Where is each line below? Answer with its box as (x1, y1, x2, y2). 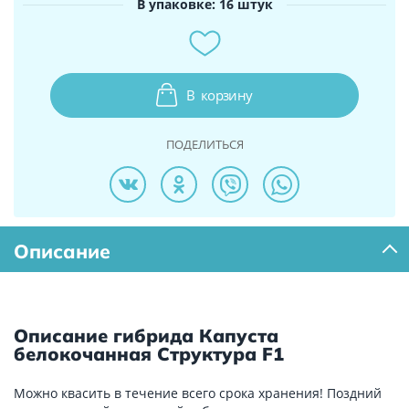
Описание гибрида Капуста (14, 324, 278, 348)
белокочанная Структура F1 (14, 342, 284, 366)
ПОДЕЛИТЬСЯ (165, 136, 244, 153)
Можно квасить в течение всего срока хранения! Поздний (14, 384, 382, 403)
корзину (197, 86, 253, 105)
